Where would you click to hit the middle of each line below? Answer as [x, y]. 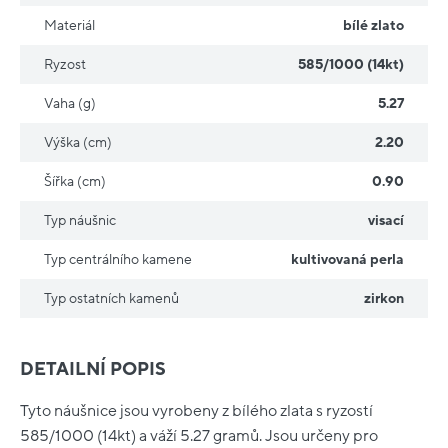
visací [386, 221]
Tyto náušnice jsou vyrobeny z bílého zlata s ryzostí [196, 410]
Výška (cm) [78, 143]
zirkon [384, 299]
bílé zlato [373, 26]
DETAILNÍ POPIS [93, 370]
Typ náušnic [80, 221]
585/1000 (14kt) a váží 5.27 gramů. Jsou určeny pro [199, 435]
